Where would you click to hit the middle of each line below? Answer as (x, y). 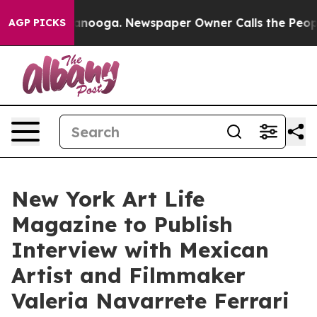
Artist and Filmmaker (128, 275)
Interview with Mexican (140, 250)
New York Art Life (108, 199)
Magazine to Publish (122, 224)
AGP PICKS (37, 23)
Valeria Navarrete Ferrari (150, 301)
